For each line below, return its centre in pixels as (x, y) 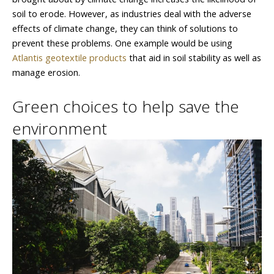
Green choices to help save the (126, 106)
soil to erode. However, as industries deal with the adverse (132, 14)
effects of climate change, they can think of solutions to (125, 28)
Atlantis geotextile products (69, 58)
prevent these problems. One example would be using (122, 43)
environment (60, 128)
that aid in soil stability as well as (194, 58)
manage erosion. (46, 72)
